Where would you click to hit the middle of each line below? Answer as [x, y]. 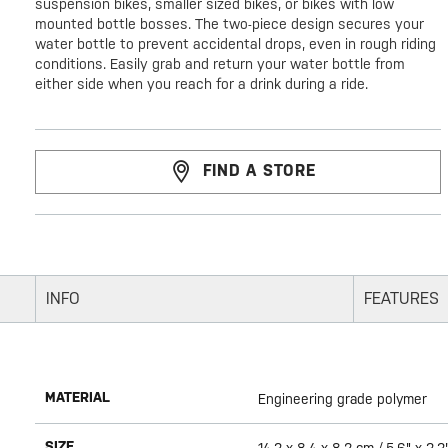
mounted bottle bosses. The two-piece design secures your [229, 24]
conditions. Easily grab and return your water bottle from [220, 64]
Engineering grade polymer [342, 399]
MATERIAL [77, 397]
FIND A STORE [259, 171]
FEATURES [401, 299]
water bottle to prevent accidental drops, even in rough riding [235, 44]
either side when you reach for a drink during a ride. [201, 84]
